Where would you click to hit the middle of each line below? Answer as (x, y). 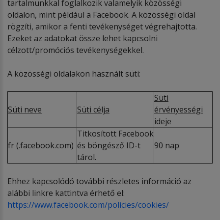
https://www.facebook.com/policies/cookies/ (88, 205)
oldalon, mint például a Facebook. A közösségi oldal (101, 14)
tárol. (87, 157)
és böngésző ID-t (109, 145)
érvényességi (179, 109)
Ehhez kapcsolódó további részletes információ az (99, 181)
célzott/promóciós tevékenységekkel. (76, 50)
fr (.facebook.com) (41, 145)
